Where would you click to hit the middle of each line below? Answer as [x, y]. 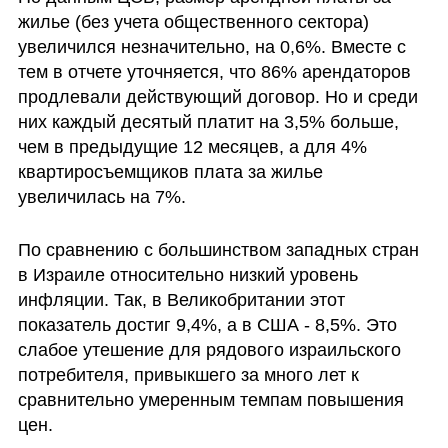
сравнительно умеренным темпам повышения [210, 400]
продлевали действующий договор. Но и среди [217, 96]
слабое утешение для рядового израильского [209, 350]
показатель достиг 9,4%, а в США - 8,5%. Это [207, 325]
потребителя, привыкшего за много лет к [188, 375]
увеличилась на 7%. [101, 196]
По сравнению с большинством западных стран [218, 250]
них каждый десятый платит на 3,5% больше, [208, 121]
